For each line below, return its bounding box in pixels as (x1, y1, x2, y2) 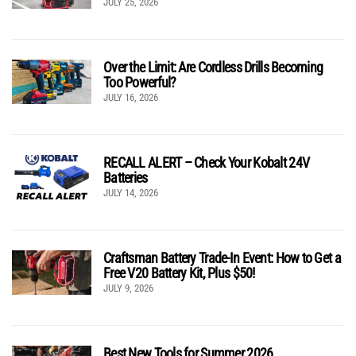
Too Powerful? (103, 73, 176, 91)
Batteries (103, 168, 148, 186)
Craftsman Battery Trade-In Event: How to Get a (103, 249, 341, 266)
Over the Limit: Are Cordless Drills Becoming (103, 58, 323, 75)
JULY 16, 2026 (103, 91, 158, 103)
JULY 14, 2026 (103, 186, 158, 199)
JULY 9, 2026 (103, 281, 153, 294)
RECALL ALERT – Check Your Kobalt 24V (103, 153, 310, 171)
